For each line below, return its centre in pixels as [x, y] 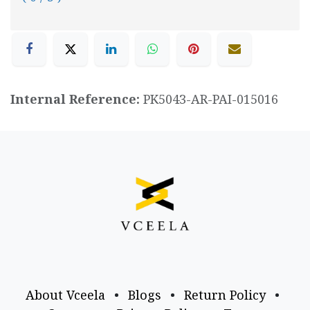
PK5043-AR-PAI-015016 [211, 99]
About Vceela [65, 295]
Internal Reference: [77, 99]
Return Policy [225, 295]
